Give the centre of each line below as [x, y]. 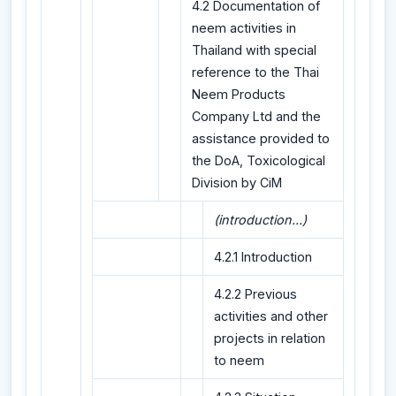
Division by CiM [237, 183]
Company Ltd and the [256, 117]
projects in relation [270, 339]
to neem [239, 361]
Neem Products [239, 95]
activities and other [271, 316]
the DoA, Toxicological [259, 161]
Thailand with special [254, 50]
